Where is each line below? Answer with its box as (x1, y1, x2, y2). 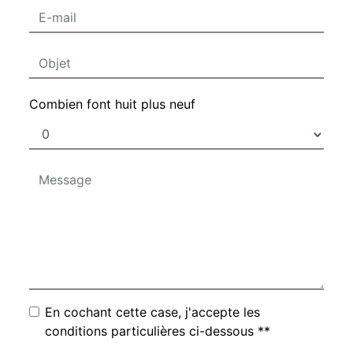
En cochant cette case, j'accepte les (45, 304, 260, 321)
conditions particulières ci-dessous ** (45, 323, 270, 340)
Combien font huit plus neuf (29, 96, 195, 113)
